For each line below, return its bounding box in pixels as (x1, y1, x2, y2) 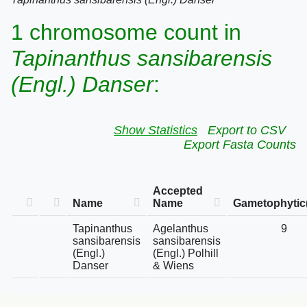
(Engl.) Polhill (153, 247, 219, 259)
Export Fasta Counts (184, 138, 296, 151)
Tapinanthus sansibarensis (11, 46, 272, 71)
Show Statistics (114, 123, 197, 137)
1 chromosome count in (11, 20, 241, 45)
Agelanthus (153, 223, 208, 234)
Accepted (153, 185, 203, 197)
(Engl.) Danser (11, 72, 153, 97)
